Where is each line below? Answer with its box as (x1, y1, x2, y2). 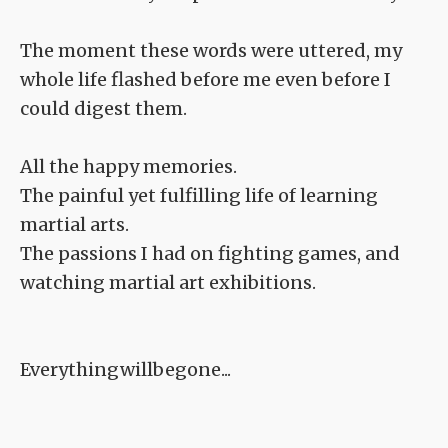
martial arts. (20, 213, 129, 237)
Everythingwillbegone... (20, 358, 231, 382)
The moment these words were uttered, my (20, 39, 402, 63)
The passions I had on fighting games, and (20, 242, 400, 266)
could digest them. (20, 97, 187, 121)
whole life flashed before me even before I (20, 68, 391, 92)
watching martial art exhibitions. (20, 271, 316, 295)
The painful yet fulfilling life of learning (20, 184, 378, 208)
